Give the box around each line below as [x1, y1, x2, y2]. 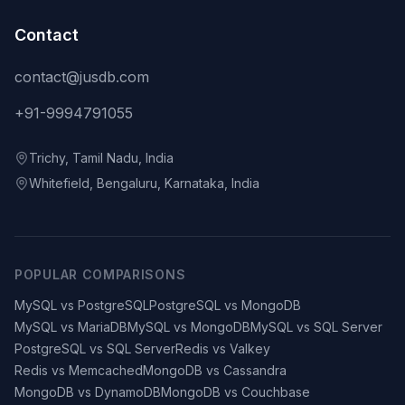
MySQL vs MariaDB [14, 319, 127, 334]
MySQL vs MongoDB [127, 319, 250, 334]
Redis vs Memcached [14, 363, 143, 378]
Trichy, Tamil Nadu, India [29, 150, 174, 165]
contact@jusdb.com [14, 68, 149, 86]
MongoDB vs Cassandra [143, 363, 287, 378]
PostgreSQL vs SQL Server [14, 341, 175, 356]
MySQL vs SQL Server [250, 319, 382, 334]
